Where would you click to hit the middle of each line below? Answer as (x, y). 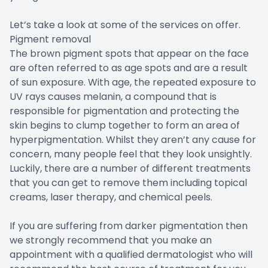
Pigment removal (50, 39)
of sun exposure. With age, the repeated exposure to (133, 82)
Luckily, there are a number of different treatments (130, 168)
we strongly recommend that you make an (111, 240)
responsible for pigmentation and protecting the (124, 111)
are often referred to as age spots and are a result (129, 68)
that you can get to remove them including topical (128, 182)
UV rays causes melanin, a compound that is (113, 96)
